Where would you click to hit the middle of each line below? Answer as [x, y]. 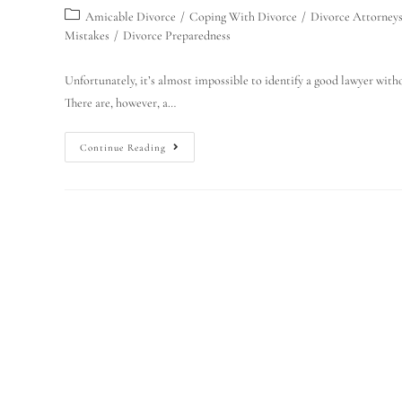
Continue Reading [123, 148]
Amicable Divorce [131, 17]
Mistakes [87, 35]
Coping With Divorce [243, 17]
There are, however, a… [120, 103]
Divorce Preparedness [177, 35]
